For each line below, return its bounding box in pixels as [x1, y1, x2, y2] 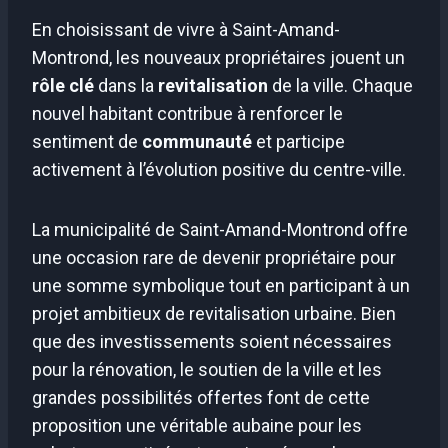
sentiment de [32, 131, 142, 153]
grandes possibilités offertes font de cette [32, 387, 370, 409]
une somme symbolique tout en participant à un [32, 275, 410, 297]
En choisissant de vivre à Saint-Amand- [32, 19, 340, 41]
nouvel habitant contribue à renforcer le [32, 103, 343, 125]
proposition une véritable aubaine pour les [32, 415, 362, 437]
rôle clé [32, 75, 94, 97]
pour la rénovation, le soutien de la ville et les [32, 359, 382, 381]
